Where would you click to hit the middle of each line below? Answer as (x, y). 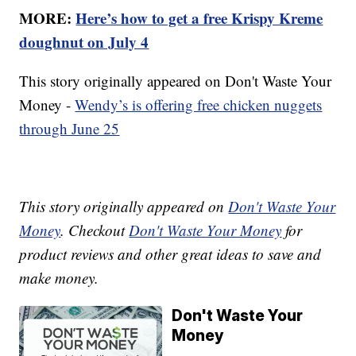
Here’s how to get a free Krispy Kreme (199, 18)
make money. (59, 278)
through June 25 (70, 129)
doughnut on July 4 (84, 42)
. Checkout (95, 230)
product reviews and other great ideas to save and (170, 254)
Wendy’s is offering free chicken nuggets (199, 105)
